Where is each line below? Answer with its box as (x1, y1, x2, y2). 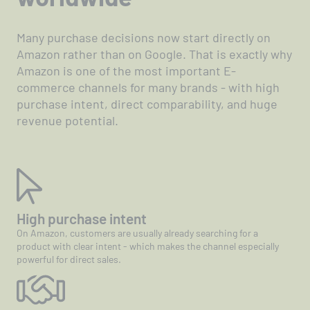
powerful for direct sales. (17, 253, 121, 265)
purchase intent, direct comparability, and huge (17, 95, 277, 111)
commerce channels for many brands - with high (17, 79, 280, 95)
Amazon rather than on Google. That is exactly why (17, 46, 292, 62)
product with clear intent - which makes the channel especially (17, 239, 279, 252)
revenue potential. (17, 112, 118, 128)
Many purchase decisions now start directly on (17, 29, 271, 45)
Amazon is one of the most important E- (17, 62, 236, 78)
